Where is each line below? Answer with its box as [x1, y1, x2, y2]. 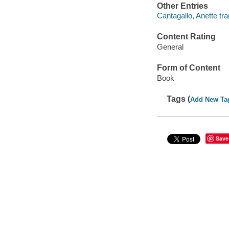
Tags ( [167, 94, 191, 103]
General [156, 42, 184, 51]
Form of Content [156, 63, 220, 73]
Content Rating [156, 32, 216, 41]
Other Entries [156, 1, 208, 10]
